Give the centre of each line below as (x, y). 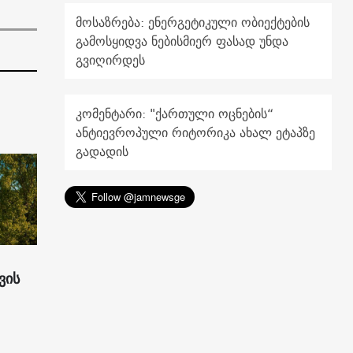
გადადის (102, 152)
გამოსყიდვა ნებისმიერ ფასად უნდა (182, 41)
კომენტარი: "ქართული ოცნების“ (175, 114)
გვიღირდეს (111, 60)
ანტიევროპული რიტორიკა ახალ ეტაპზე (196, 133)
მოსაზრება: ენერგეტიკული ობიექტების (193, 22)
